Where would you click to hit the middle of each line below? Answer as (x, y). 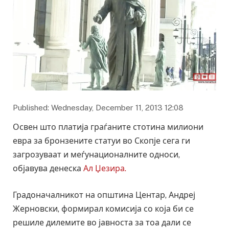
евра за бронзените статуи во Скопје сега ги (101, 141)
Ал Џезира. (105, 169)
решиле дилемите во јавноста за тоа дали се (102, 222)
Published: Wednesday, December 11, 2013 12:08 (98, 108)
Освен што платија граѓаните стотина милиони (108, 127)
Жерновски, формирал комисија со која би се (103, 209)
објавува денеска (48, 169)
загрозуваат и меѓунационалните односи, (96, 155)
